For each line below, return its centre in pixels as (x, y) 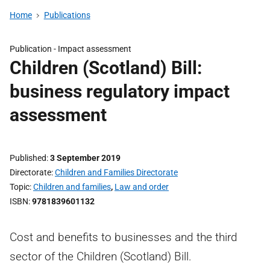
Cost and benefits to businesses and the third (124, 237)
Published (28, 158)
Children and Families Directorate (116, 172)
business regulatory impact (120, 91)
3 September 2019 (85, 158)
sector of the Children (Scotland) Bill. (101, 256)
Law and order (142, 187)
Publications (67, 15)
